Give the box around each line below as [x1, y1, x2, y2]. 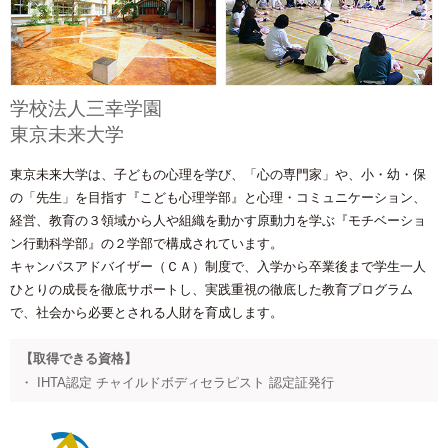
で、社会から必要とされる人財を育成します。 [10, 304, 283, 320]
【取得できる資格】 [20, 350, 137, 366]
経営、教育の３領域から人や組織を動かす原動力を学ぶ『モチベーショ [10, 212, 426, 228]
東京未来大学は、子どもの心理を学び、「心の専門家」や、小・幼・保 [10, 166, 426, 182]
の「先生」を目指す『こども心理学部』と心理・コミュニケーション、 [10, 189, 426, 205]
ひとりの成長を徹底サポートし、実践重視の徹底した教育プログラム [10, 281, 413, 297]
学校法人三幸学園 [10, 97, 162, 119]
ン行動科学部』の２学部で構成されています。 [10, 235, 283, 251]
